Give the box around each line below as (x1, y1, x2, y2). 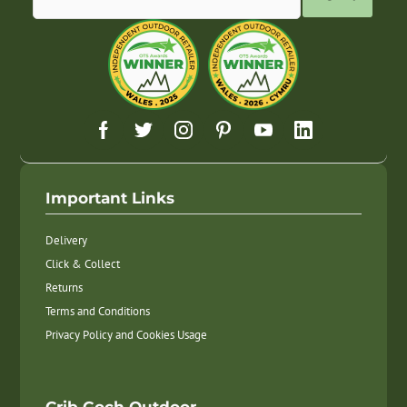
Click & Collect (45, 256, 121, 273)
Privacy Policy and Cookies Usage (45, 327, 208, 343)
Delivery (45, 233, 88, 249)
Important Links (45, 188, 175, 207)
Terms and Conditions (45, 303, 151, 320)
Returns (45, 280, 84, 296)
